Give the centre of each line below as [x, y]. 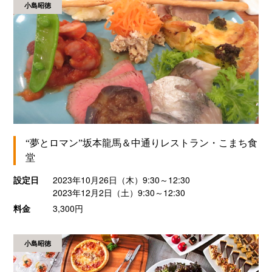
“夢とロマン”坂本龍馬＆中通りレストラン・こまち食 [142, 143]
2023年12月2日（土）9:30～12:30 [119, 193]
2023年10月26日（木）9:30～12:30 [127, 180]
